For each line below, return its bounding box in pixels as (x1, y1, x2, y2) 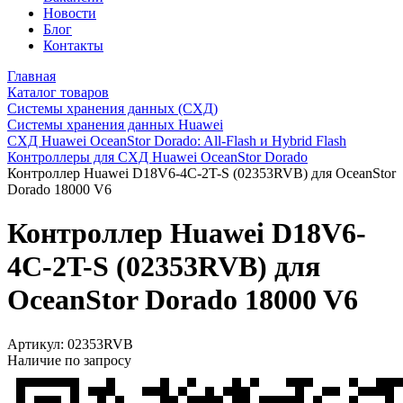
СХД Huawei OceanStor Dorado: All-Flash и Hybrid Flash (7, 132, 346, 148)
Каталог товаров (7, 84, 109, 100)
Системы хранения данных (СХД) (7, 100, 218, 116)
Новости (43, 4, 96, 21)
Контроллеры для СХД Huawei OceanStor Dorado (7, 148, 308, 165)
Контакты (43, 37, 103, 53)
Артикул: (7, 336, 67, 352)
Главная (7, 67, 56, 84)
